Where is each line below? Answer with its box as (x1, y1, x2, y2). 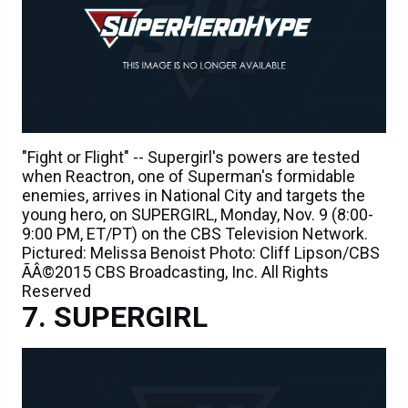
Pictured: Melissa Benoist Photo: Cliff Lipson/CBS (22, 243, 380, 263)
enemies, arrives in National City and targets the (22, 186, 365, 206)
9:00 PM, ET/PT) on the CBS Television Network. (22, 224, 368, 244)
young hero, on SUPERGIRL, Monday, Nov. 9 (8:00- (22, 205, 373, 225)
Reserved (22, 281, 91, 301)
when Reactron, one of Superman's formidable (22, 167, 355, 187)
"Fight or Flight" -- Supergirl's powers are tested (22, 148, 360, 168)
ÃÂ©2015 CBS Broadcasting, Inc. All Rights (22, 262, 329, 282)
